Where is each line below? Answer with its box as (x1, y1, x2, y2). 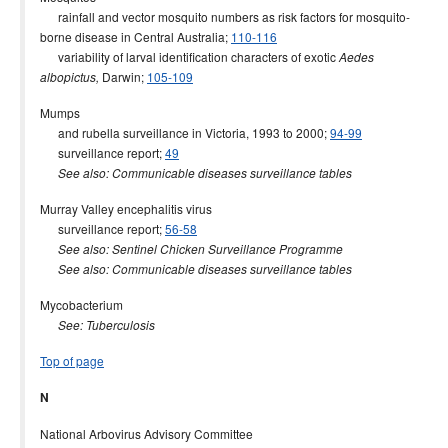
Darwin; (99, 68, 147, 85)
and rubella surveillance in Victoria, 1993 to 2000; (40, 124, 330, 141)
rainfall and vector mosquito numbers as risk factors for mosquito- (40, 8, 410, 25)
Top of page (40, 352, 104, 369)
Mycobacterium (40, 296, 123, 313)
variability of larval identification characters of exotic (40, 48, 339, 65)
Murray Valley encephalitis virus (40, 200, 212, 217)
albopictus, (40, 69, 99, 85)
